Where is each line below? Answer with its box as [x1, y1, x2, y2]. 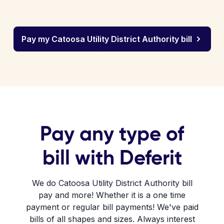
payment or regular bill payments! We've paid [25, 202, 198, 212]
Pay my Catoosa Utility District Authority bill [21, 34, 192, 44]
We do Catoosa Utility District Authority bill [31, 178, 192, 188]
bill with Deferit [42, 145, 182, 170]
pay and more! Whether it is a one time [38, 190, 185, 200]
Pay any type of [40, 121, 184, 146]
